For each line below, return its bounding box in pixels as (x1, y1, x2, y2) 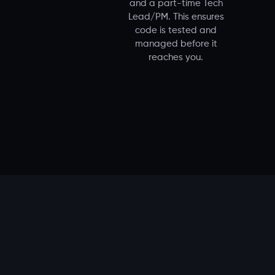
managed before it (134, 40, 217, 48)
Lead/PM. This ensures (128, 13, 224, 21)
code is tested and (135, 26, 217, 35)
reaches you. (149, 53, 203, 62)
